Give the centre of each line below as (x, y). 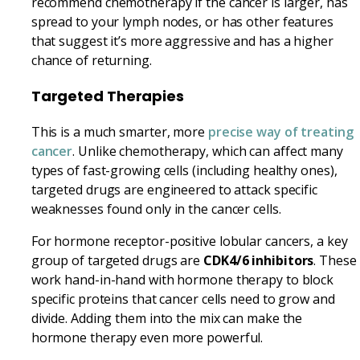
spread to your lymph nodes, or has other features (182, 21)
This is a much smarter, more (119, 132)
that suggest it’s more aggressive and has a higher (182, 41)
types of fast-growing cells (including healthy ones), (184, 171)
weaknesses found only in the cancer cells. (156, 209)
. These (335, 261)
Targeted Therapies (107, 96)
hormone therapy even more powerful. (147, 338)
